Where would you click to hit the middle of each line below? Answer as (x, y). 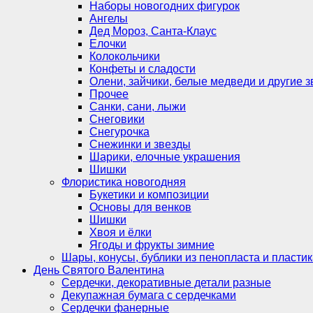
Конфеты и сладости (143, 68)
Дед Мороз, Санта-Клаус (153, 31)
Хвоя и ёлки (121, 232)
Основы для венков (140, 207)
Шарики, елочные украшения (165, 156)
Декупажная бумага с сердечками (149, 295)
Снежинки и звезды (140, 144)
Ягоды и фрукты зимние (152, 245)
